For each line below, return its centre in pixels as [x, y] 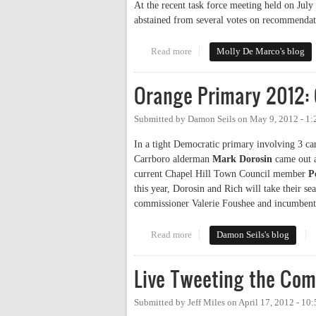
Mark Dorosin [242, 159]
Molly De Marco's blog [261, 52]
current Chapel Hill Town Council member [221, 174]
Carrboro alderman [173, 159]
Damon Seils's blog [253, 235]
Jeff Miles [206, 303]
